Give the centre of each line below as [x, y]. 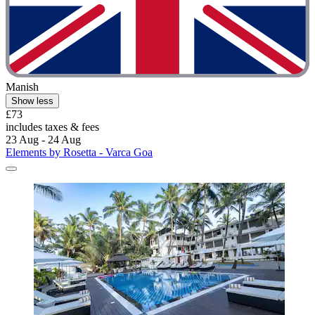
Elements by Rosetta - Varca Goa [79, 152]
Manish [22, 86]
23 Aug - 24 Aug [43, 139]
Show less [32, 101]
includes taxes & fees [52, 127]
